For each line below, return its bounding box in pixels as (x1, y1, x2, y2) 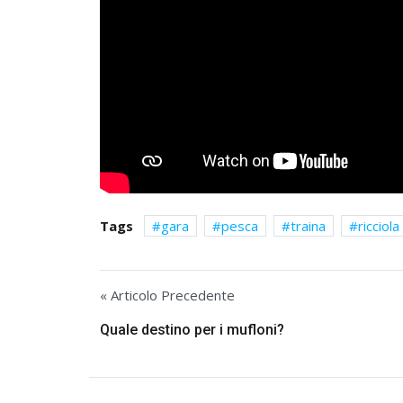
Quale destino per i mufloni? (100, 320, 284, 338)
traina (291, 217, 326, 236)
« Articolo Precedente (100, 285, 235, 304)
